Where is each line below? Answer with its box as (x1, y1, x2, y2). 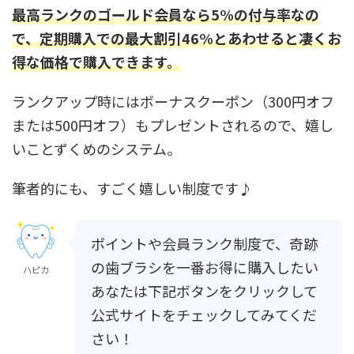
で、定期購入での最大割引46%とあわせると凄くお (12, 28, 341, 49)
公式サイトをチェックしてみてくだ (91, 304, 317, 326)
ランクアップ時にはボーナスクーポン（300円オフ (12, 91, 334, 112)
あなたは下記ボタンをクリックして (91, 281, 318, 302)
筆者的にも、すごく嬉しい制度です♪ (12, 178, 253, 199)
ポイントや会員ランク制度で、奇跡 (91, 233, 318, 254)
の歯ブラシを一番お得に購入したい (91, 257, 318, 278)
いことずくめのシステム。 (12, 138, 181, 160)
